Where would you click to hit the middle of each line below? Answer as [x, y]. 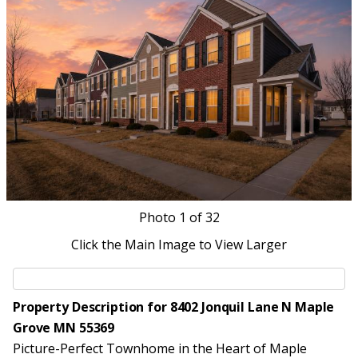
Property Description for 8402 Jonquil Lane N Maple [174, 307]
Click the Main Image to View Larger [179, 245]
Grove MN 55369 [64, 328]
